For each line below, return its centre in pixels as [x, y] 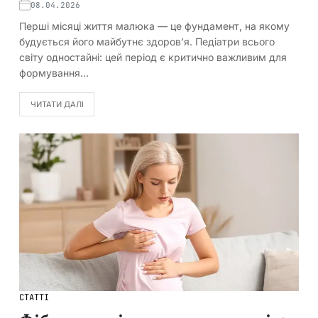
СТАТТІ [34, 297]
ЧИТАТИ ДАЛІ [57, 104]
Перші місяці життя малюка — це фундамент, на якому [154, 26]
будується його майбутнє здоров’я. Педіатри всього [147, 42]
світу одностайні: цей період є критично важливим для [153, 57]
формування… [54, 73]
